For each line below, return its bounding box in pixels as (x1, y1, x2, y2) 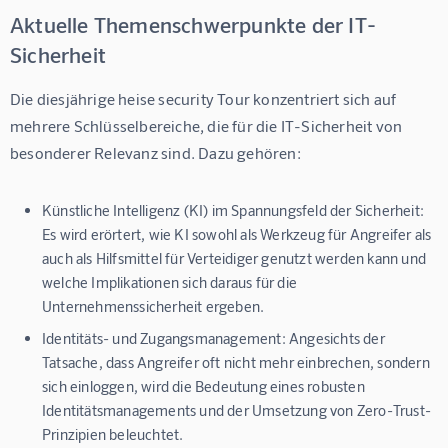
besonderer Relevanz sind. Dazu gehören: (10, 143, 301, 163)
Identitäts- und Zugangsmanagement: (42, 329, 286, 348)
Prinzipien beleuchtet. (42, 425, 184, 444)
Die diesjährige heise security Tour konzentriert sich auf (10, 89, 400, 109)
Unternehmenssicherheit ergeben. (42, 297, 265, 316)
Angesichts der (285, 329, 385, 348)
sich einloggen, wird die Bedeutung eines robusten (42, 377, 365, 396)
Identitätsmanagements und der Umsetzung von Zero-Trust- (42, 401, 432, 420)
